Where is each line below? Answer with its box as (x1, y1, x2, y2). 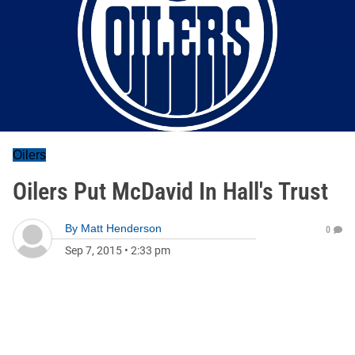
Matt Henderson (81, 222, 162, 235)
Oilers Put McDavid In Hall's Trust (13, 177, 328, 205)
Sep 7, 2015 (65, 244, 122, 257)
